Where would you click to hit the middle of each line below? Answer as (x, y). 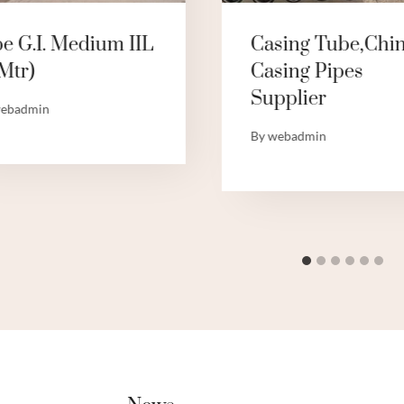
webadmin (298, 136)
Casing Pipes (307, 72)
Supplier (288, 99)
